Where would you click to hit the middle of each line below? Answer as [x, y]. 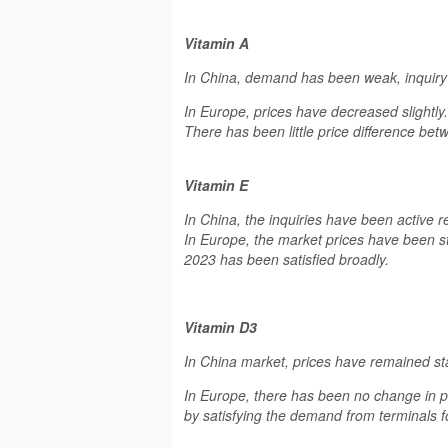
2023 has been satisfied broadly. [286, 259]
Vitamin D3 [220, 327]
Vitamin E [216, 185]
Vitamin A [216, 43]
